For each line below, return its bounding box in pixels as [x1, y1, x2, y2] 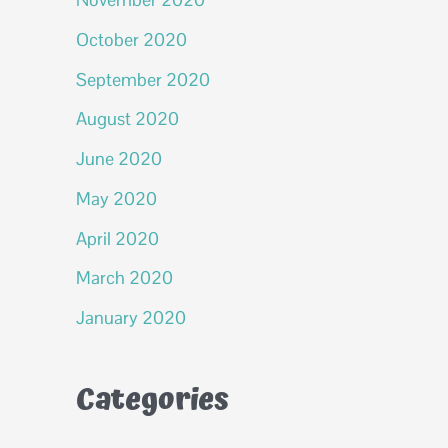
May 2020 [76, 186, 157, 210]
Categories [76, 376, 229, 425]
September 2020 [76, 67, 210, 91]
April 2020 [76, 226, 159, 250]
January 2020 [76, 306, 186, 329]
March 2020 [76, 266, 173, 290]
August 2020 [76, 107, 179, 131]
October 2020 [76, 27, 187, 51]
